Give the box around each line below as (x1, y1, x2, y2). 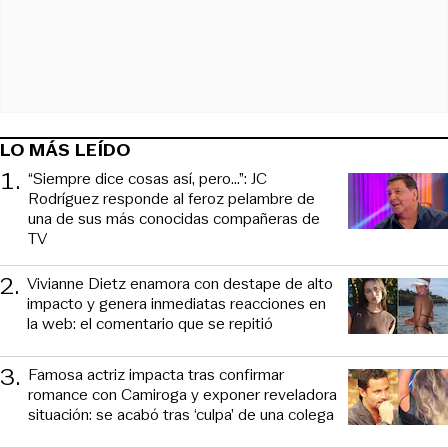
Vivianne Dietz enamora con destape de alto (27, 271, 333, 295)
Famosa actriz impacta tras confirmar (28, 362, 284, 386)
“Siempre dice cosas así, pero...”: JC (28, 166, 267, 190)
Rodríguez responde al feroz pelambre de (28, 186, 315, 210)
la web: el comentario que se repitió (27, 311, 273, 335)
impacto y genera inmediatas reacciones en (27, 291, 326, 315)
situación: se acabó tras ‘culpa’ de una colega (28, 402, 334, 426)
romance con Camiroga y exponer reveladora (28, 382, 337, 406)
